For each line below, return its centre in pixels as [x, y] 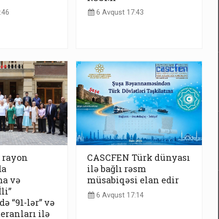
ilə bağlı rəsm [117, 169]
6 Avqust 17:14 [119, 195]
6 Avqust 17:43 [119, 13]
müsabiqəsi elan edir [133, 180]
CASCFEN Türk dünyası [139, 158]
